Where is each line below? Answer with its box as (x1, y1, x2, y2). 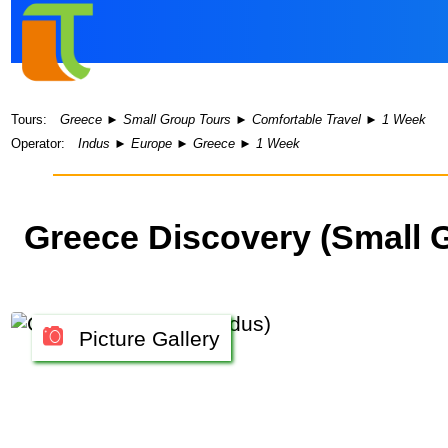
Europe (131, 135, 173, 151)
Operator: (11, 135, 66, 151)
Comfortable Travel (252, 111, 362, 127)
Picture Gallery (73, 326, 221, 350)
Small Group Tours (123, 111, 232, 127)
